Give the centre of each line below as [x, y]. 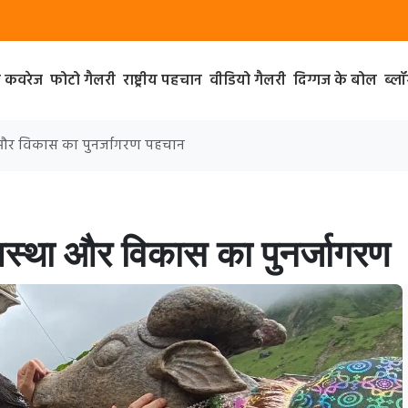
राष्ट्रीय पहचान [162, 81]
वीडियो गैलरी [247, 81]
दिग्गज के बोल [335, 81]
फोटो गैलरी [82, 81]
